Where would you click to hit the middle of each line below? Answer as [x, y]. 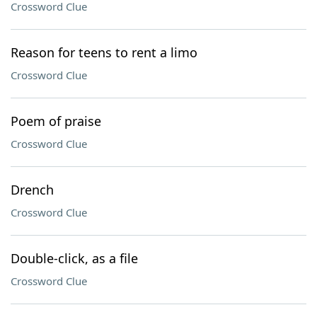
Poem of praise [56, 121]
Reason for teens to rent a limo [104, 52]
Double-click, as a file [74, 258]
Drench [32, 190]
